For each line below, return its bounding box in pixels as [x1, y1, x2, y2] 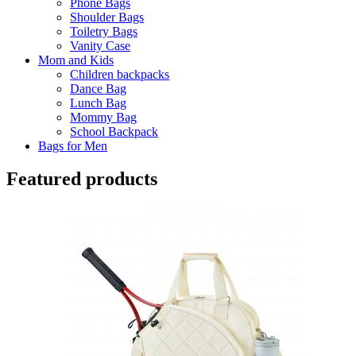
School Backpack [70, 124, 158, 138]
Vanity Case [70, 38, 130, 52]
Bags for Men [38, 138, 107, 153]
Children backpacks [70, 67, 169, 81]
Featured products [6, 168, 157, 190]
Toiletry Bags [70, 24, 137, 38]
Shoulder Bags [70, 10, 144, 24]
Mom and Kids [38, 52, 114, 67]
